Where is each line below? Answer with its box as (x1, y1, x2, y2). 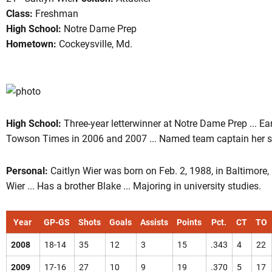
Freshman (32, 8, 78, 19)
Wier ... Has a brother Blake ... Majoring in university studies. (5, 180, 261, 192)
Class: (5, 8, 33, 19)
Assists (140, 217, 168, 227)
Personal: (5, 165, 48, 177)
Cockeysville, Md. (56, 38, 132, 50)
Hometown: (5, 38, 56, 50)
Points (176, 217, 202, 227)
